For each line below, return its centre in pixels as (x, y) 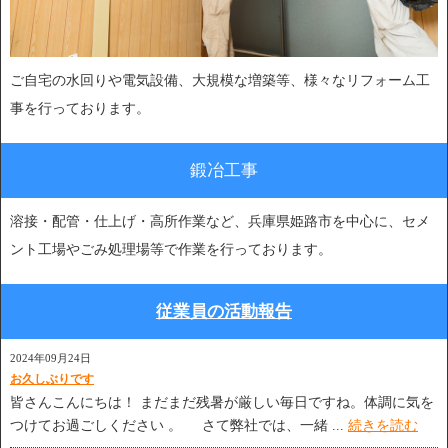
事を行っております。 (80, 109)
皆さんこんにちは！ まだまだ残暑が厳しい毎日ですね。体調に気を (222, 403)
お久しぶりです (52, 379)
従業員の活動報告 (224, 312)
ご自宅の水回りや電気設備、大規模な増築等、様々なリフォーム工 (220, 81)
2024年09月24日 (50, 358)
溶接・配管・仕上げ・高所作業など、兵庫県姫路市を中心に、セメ (220, 222)
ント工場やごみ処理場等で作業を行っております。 (171, 250)
